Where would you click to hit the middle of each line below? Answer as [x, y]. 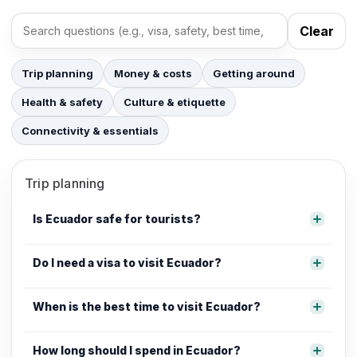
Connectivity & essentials [90, 130]
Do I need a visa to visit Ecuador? [127, 262]
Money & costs [153, 73]
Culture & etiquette [175, 102]
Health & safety [62, 102]
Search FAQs [50, 39]
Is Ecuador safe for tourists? [117, 218]
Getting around [254, 73]
